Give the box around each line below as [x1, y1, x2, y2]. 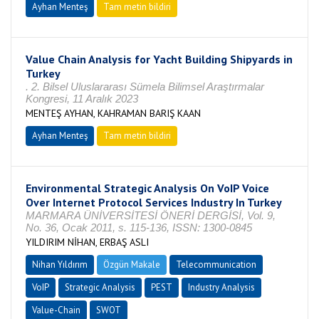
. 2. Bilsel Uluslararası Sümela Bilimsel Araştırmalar [26, 80, 264, 93]
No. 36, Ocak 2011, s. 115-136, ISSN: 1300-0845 [26, 221, 252, 234]
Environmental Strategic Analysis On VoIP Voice [26, 181, 269, 195]
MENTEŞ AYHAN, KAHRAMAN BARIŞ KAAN [26, 107, 201, 120]
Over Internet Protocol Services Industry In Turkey [26, 195, 282, 209]
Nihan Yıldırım [32, 258, 88, 271]
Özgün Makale [103, 258, 160, 271]
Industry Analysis [188, 281, 255, 293]
